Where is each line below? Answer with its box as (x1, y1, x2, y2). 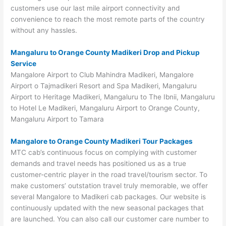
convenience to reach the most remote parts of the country (11, 15, 205, 23)
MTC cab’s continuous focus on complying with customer (11, 148, 197, 156)
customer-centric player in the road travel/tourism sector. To (11, 170, 208, 179)
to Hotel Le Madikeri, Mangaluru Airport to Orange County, (11, 103, 200, 112)
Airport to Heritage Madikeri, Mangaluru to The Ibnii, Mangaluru (11, 92, 215, 101)
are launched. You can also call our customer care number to (11, 214, 209, 223)
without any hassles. (11, 26, 78, 34)
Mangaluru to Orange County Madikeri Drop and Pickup (11, 48, 200, 56)
